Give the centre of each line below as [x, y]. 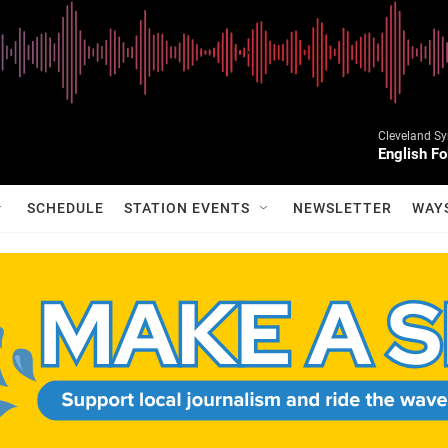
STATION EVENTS [187, 208]
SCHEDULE [65, 208]
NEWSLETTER [342, 208]
